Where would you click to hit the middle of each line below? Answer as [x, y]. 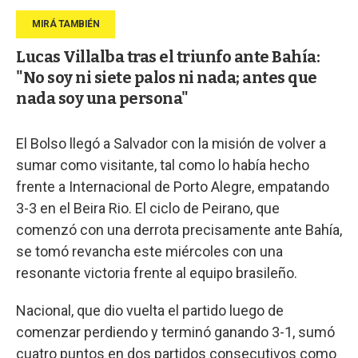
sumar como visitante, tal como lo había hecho [163, 165]
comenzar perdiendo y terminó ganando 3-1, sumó [175, 332]
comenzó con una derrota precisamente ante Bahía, [179, 229]
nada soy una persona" [102, 98]
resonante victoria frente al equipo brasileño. [157, 272]
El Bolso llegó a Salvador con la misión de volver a [171, 143]
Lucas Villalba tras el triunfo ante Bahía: [168, 56]
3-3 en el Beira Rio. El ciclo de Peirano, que [148, 208]
